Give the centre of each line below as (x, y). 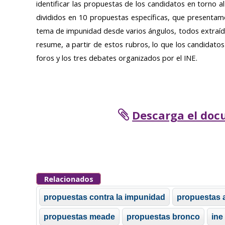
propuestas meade (80, 217)
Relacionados (69, 179)
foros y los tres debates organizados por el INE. (117, 58)
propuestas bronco (163, 217)
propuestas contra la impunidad (105, 197)
